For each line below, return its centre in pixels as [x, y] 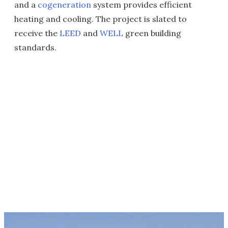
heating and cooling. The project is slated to [101, 19]
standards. [35, 48]
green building [152, 33]
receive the [37, 33]
